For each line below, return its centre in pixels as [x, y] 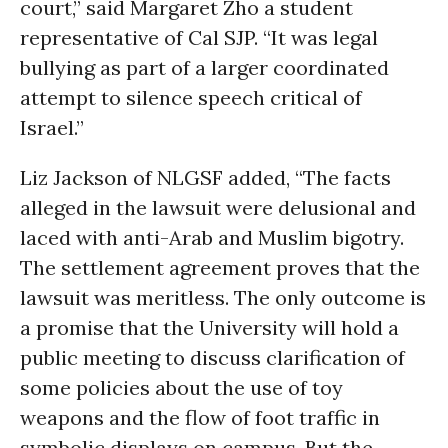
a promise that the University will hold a [209, 327]
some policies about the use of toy [181, 387]
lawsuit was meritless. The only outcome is [223, 297]
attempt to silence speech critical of [191, 97]
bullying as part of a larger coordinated [204, 67]
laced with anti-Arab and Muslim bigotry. [212, 237]
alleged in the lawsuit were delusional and [218, 207]
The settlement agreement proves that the [220, 267]
